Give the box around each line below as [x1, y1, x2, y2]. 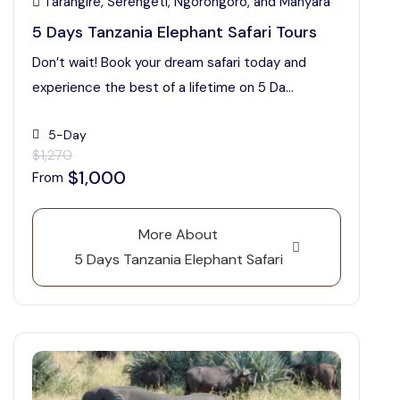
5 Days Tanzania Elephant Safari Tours [32, 21, 317, 43]
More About [138, 225, 218, 244]
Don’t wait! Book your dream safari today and [32, 54, 306, 71]
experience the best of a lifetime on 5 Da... [32, 79, 294, 96]
